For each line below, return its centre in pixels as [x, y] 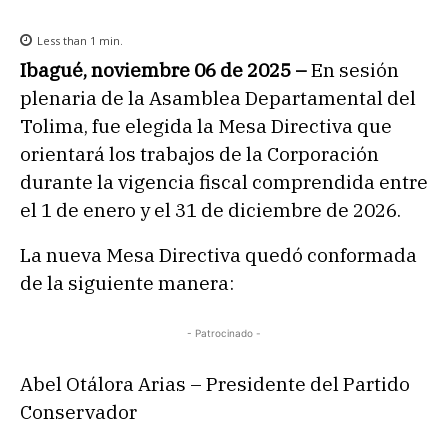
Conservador [78, 412]
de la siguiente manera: [127, 283]
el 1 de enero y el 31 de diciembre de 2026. [210, 209]
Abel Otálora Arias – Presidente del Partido [215, 384]
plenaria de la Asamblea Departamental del [218, 97]
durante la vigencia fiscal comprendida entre [224, 181]
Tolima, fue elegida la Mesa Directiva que [206, 125]
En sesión [355, 69]
